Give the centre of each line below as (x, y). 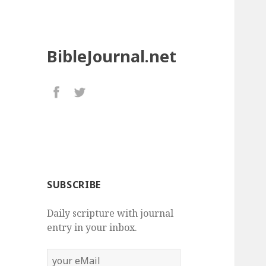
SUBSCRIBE (74, 185)
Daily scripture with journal (110, 213)
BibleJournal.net (112, 56)
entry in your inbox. (92, 228)
